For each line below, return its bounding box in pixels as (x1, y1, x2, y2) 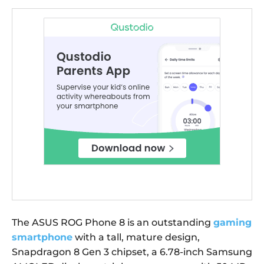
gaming (213, 217, 252, 229)
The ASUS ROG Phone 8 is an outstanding (12, 217, 213, 229)
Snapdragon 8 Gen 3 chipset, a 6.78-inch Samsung (12, 246, 252, 258)
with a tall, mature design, (72, 232, 200, 243)
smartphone (12, 232, 72, 243)
